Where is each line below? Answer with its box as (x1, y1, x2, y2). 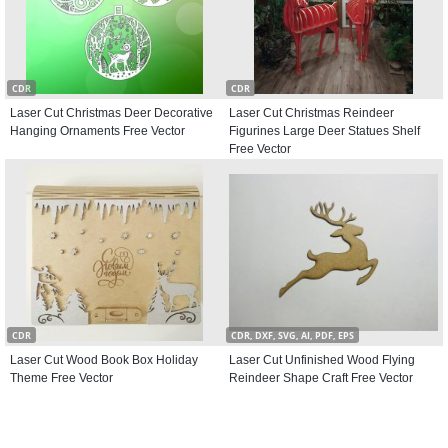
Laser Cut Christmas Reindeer (229, 106, 394, 120)
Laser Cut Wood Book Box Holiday (10, 353, 198, 367)
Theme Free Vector (10, 371, 113, 385)
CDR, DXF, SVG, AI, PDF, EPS (231, 329, 354, 342)
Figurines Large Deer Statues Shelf (229, 124, 420, 138)
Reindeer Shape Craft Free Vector (229, 371, 413, 385)
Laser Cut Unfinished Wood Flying (229, 353, 415, 367)
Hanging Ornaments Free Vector (10, 124, 185, 138)
